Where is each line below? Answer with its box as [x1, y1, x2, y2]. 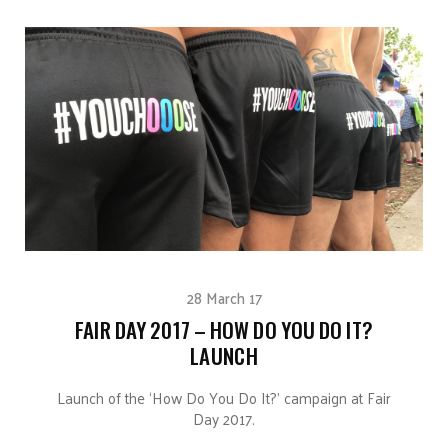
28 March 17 [186, 283, 262, 311]
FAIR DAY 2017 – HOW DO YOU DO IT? [74, 313, 374, 345]
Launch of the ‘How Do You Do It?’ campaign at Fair [57, 383, 391, 411]
